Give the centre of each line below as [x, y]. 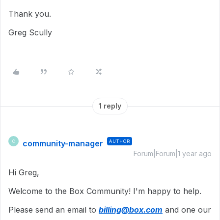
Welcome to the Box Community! [71, 191]
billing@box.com [131, 210]
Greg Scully [30, 32]
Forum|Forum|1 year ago [173, 153]
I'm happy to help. [167, 191]
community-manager [63, 143]
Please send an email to [54, 210]
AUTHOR [120, 141]
